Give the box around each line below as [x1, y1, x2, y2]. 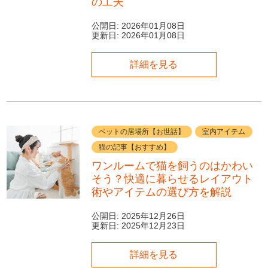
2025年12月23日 [121, 220, 185, 230]
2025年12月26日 [121, 211, 185, 221]
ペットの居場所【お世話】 [98, 127, 185, 136]
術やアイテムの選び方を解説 [91, 186, 232, 199]
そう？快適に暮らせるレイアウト [91, 173, 253, 185]
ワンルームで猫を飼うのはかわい [91, 160, 253, 172]
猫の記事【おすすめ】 [98, 143, 170, 152]
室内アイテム [202, 127, 245, 136]
